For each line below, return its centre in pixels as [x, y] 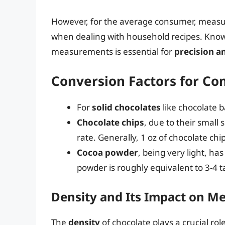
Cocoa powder [107, 153]
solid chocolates [126, 107]
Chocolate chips [110, 123]
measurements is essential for [113, 51]
